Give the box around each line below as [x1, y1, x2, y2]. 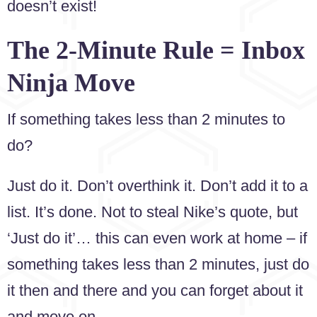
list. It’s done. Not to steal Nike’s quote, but [7, 203, 298, 221]
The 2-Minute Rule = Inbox [7, 35, 305, 64]
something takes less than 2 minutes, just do [7, 255, 309, 274]
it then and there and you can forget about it [7, 282, 303, 300]
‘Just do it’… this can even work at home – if [7, 229, 307, 248]
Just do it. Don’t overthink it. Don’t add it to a [7, 177, 308, 195]
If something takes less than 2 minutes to [7, 110, 285, 128]
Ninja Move [7, 68, 135, 97]
